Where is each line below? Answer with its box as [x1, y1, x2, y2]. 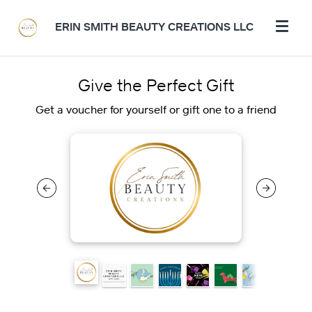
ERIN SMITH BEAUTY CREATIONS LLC [55, 19, 253, 33]
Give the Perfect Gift [78, 75, 234, 95]
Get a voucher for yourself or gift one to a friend [36, 102, 276, 116]
